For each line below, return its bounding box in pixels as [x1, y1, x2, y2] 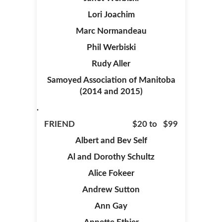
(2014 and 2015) [79, 87, 143, 96]
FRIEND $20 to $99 [44, 120, 178, 128]
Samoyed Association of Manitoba [47, 76, 175, 84]
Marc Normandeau [75, 27, 147, 35]
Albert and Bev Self [75, 136, 147, 145]
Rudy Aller [92, 59, 130, 68]
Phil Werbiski [86, 43, 136, 52]
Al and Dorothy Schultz [67, 153, 155, 161]
